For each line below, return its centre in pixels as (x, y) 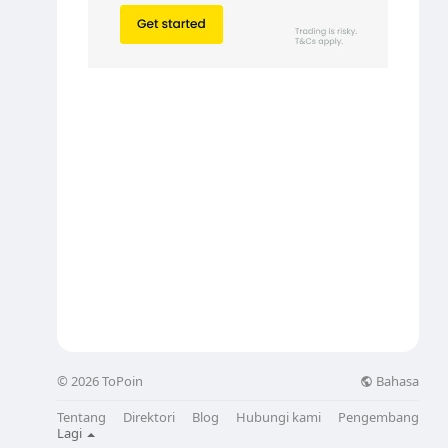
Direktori (149, 417)
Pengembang (378, 417)
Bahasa (395, 380)
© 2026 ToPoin (100, 381)
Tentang (82, 417)
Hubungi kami (278, 417)
